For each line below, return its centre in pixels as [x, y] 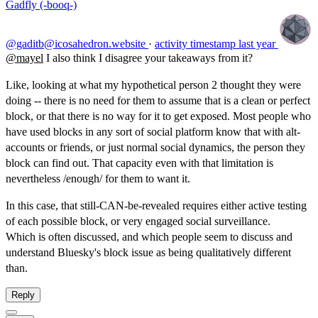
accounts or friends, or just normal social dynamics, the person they [155, 147]
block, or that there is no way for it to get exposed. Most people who [158, 116]
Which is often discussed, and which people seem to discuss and [149, 237]
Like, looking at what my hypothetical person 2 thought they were [153, 85]
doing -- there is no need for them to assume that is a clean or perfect [158, 100]
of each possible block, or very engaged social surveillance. [138, 221]
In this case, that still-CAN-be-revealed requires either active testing [156, 205]
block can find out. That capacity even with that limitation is [139, 163]
